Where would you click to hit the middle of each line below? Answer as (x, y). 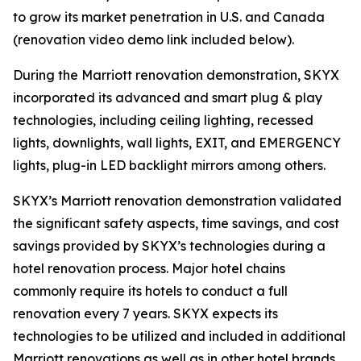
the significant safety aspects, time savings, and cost (176, 223)
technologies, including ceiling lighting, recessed (163, 120)
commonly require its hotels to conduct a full (150, 291)
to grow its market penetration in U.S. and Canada (169, 17)
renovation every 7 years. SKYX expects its (145, 313)
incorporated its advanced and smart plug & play (168, 98)
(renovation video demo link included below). (154, 39)
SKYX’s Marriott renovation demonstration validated (177, 201)
